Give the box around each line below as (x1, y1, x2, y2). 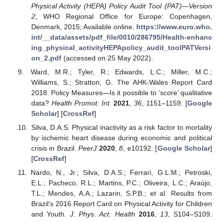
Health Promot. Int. (51, 99, 111, 107)
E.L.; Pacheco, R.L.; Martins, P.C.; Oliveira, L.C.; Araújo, (31, 179, 212, 187)
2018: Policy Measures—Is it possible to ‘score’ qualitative (31, 88, 212, 97)
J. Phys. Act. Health (70, 210, 135, 219)
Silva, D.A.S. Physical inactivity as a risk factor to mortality (31, 123, 212, 132)
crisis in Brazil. (31, 144, 79, 153)
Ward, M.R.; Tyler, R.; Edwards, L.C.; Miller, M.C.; (31, 67, 212, 76)
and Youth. (31, 210, 70, 219)
